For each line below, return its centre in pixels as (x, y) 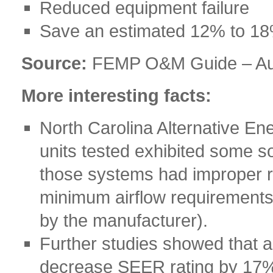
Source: (54, 63)
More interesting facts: (116, 95)
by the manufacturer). (124, 220)
